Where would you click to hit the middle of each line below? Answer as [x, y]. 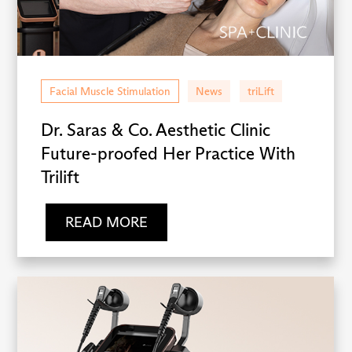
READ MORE [106, 223]
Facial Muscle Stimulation [110, 91]
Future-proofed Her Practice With [169, 153]
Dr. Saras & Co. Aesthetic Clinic [156, 130]
